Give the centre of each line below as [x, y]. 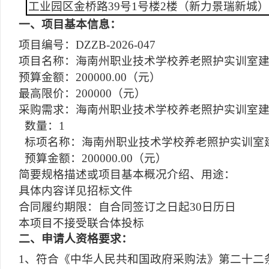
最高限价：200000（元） [82, 93]
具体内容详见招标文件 [76, 191]
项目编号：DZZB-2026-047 [87, 45]
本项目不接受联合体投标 [81, 223]
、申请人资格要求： [81, 239]
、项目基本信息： [76, 24]
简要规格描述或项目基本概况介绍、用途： [127, 174]
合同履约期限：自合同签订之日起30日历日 [127, 207]
